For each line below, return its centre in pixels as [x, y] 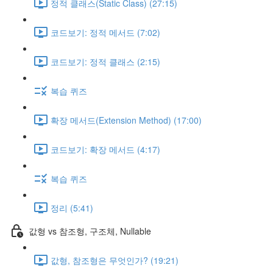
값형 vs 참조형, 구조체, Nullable [90, 231]
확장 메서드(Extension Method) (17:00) [126, 120]
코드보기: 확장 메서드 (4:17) [105, 149]
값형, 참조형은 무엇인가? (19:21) [115, 260]
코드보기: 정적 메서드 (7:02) [105, 32]
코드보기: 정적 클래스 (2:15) [105, 61]
